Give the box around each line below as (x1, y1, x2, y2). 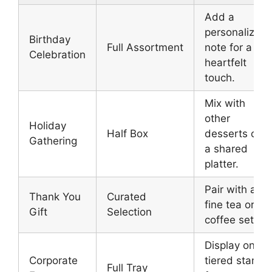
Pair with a (205, 183, 256, 196)
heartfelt (205, 56, 246, 69)
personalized (205, 26, 267, 39)
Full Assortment (107, 41, 183, 54)
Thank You (29, 191, 81, 203)
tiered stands (205, 254, 270, 267)
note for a (205, 41, 252, 54)
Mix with (205, 97, 245, 110)
